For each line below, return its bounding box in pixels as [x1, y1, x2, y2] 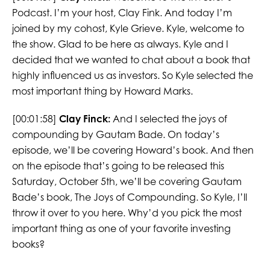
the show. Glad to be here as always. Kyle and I [11, 38, 228, 51]
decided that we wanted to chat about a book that [11, 54, 250, 66]
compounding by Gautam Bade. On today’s [11, 128, 219, 141]
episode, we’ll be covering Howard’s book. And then [11, 144, 254, 157]
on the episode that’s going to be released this [11, 160, 224, 172]
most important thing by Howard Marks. [11, 85, 193, 98]
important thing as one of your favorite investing [11, 222, 231, 235]
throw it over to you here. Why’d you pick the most [11, 207, 242, 219]
